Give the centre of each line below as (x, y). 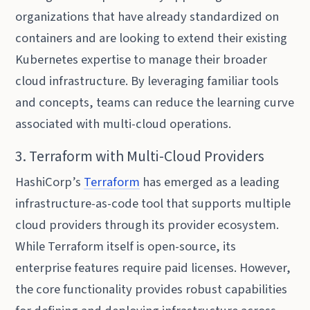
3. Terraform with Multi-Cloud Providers (140, 157)
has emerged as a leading (210, 182)
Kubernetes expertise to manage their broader (142, 59)
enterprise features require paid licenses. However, (153, 268)
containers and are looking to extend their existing (152, 38)
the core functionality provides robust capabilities (152, 290)
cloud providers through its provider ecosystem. (147, 225)
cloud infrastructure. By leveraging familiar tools (147, 81)
